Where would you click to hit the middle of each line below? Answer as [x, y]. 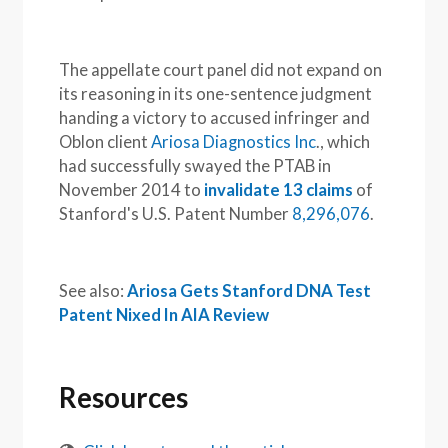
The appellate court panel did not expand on [221, 69]
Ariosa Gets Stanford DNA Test [249, 290]
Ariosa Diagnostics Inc [234, 141]
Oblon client [105, 141]
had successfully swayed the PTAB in [195, 165]
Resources [124, 398]
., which [343, 141]
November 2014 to [132, 189]
